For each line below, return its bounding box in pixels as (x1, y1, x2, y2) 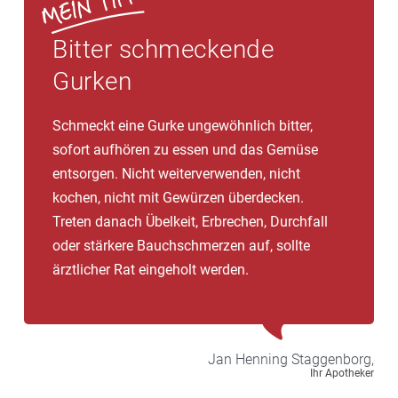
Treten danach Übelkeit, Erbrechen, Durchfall (52, 212, 328, 230)
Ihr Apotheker (310, 366, 374, 379)
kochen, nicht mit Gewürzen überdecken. (52, 188, 304, 206)
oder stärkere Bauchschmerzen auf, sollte (52, 236, 310, 254)
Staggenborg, (291, 350, 374, 368)
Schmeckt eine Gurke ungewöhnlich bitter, (52, 116, 313, 134)
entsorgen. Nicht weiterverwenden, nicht (52, 164, 300, 182)
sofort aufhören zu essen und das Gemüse (52, 140, 318, 158)
